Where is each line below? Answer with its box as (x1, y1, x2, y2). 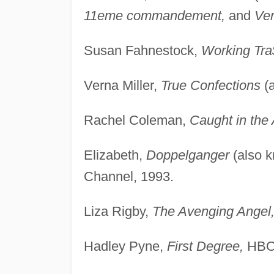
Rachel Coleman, (83, 112, 190, 128)
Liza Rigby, (83, 203, 152, 219)
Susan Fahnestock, (83, 42, 201, 58)
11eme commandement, (83, 7, 225, 23)
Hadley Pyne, (83, 238, 167, 254)
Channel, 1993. (83, 168, 174, 184)
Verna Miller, (83, 77, 161, 93)
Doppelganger (146, 147, 229, 163)
